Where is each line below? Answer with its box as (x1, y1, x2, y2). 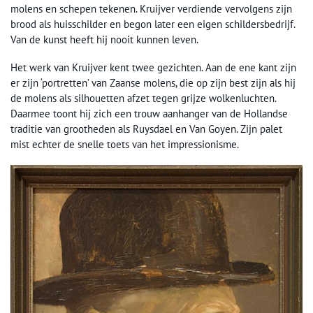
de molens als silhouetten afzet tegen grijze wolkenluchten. (10, 92, 276, 105)
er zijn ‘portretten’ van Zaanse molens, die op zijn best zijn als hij (10, 76, 296, 89)
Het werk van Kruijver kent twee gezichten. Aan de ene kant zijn (10, 61, 296, 74)
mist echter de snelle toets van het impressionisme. (10, 138, 239, 151)
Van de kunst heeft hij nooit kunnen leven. (10, 33, 198, 46)
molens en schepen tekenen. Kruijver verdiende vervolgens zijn (10, 2, 292, 15)
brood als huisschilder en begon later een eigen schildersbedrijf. (10, 17, 295, 31)
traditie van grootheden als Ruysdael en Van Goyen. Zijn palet (10, 122, 282, 136)
